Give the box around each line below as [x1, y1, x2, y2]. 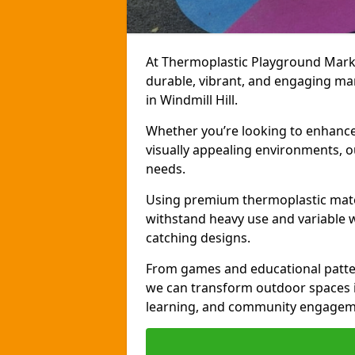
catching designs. [146, 229, 250, 246]
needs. [146, 160, 185, 177]
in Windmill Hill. [146, 91, 238, 109]
